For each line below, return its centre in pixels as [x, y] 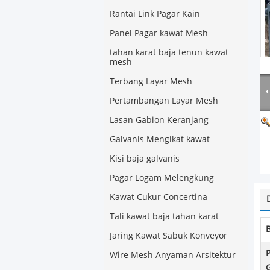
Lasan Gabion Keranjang [159, 120]
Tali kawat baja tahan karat [164, 217]
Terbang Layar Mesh [151, 82]
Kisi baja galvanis [145, 159]
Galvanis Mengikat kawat [160, 140]
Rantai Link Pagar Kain [155, 14]
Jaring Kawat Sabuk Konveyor [168, 236]
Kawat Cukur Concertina [159, 197]
